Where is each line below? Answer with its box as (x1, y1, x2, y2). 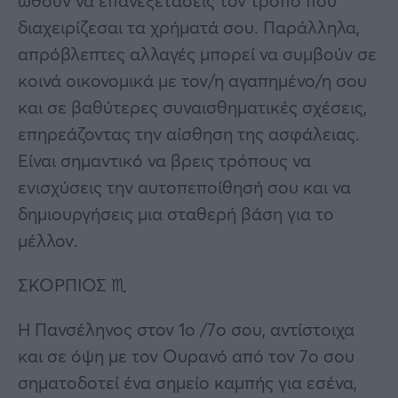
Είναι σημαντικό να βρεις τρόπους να (18, 147, 311, 172)
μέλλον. (18, 227, 78, 252)
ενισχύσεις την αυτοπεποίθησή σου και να (18, 174, 351, 199)
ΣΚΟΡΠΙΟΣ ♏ (18, 272, 127, 297)
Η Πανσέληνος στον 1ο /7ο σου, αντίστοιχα (18, 316, 354, 341)
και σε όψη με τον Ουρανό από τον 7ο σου (18, 343, 354, 368)
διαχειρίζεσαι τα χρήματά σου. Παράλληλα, (18, 14, 360, 39)
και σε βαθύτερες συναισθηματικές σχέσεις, (18, 94, 367, 119)
